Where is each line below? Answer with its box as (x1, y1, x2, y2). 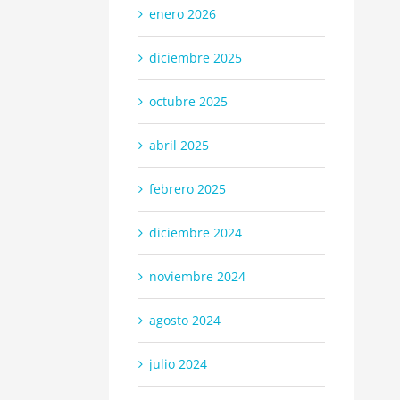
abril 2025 (149, 136, 209, 154)
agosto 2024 (149, 311, 221, 329)
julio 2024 (149, 354, 207, 372)
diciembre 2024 (149, 223, 242, 241)
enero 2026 (149, 4, 216, 22)
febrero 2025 (149, 179, 226, 197)
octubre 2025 (149, 92, 228, 110)
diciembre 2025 (149, 48, 242, 66)
